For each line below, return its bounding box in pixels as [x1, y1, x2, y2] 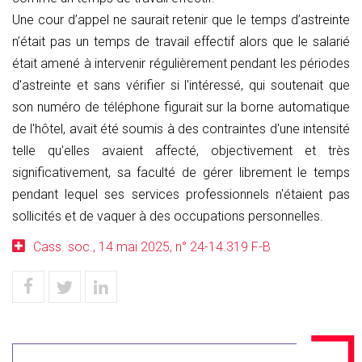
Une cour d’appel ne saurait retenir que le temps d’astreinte [12, 12, 350, 27]
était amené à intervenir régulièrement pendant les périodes [12, 56, 350, 71]
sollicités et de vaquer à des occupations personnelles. [12, 208, 323, 224]
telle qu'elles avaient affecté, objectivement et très [12, 143, 350, 158]
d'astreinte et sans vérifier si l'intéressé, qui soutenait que [12, 78, 350, 93]
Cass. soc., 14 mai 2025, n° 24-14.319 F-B [33, 239, 271, 255]
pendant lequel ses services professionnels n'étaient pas [12, 187, 350, 202]
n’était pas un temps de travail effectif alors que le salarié [12, 34, 350, 49]
